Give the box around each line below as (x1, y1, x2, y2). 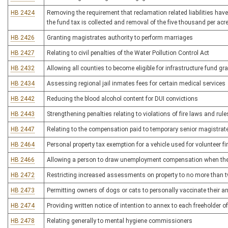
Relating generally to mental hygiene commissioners (47, 217, 192, 224)
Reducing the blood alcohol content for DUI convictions (47, 95, 198, 102)
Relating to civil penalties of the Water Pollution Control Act (47, 49, 209, 56)
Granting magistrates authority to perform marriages (47, 34, 193, 41)
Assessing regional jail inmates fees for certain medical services (47, 80, 225, 87)
